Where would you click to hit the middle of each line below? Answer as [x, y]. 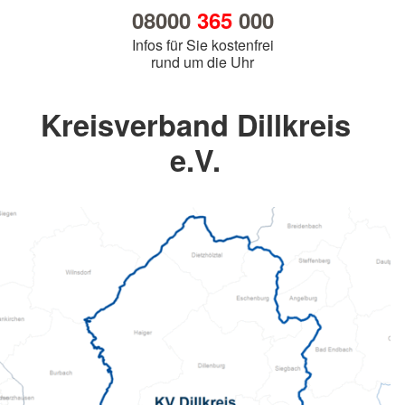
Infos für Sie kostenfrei [202, 45]
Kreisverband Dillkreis [195, 125]
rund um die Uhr [202, 62]
